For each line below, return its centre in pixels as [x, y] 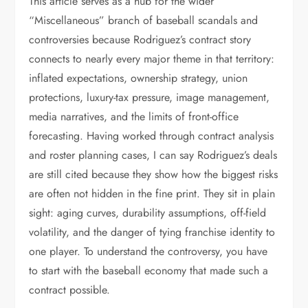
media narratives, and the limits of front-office [134, 117]
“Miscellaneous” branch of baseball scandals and [144, 20]
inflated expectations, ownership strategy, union [139, 78]
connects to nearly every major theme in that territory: [152, 59]
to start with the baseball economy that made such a [149, 271]
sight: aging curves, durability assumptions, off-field [148, 213]
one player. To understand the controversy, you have [148, 251]
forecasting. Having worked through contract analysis [152, 136]
